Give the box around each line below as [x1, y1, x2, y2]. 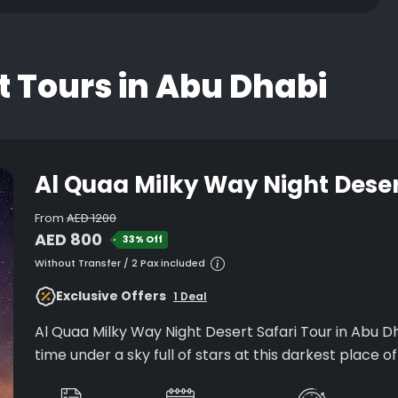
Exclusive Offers [56, 287, 166, 305]
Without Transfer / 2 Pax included [35, 256, 205, 270]
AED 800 [35, 228, 102, 251]
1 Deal [173, 288, 207, 304]
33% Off [123, 233, 163, 246]
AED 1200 [67, 210, 116, 227]
